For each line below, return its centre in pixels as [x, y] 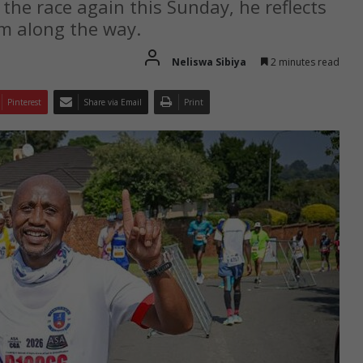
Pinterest [24, 102]
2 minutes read [304, 62]
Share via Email [113, 102]
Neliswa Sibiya [209, 62]
